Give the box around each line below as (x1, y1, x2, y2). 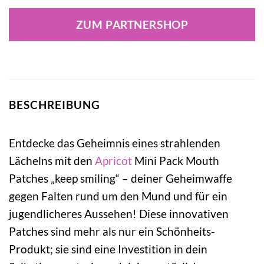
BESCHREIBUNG (9, 98, 100, 112)
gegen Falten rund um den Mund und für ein (9, 189, 227, 203)
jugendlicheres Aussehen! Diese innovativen (9, 206, 229, 220)
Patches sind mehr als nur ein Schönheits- (9, 224, 215, 238)
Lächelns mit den (9, 153, 95, 167)
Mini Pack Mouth (132, 153, 219, 167)
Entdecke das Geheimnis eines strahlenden (9, 136, 220, 150)
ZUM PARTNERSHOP (75, 18, 189, 32)
